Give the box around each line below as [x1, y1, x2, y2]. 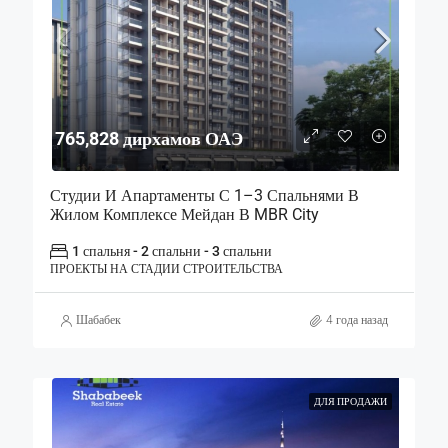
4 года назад [326, 313, 388, 327]
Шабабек [76, 313, 121, 327]
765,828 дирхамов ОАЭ [54, 128, 243, 149]
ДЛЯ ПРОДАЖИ [314, 396, 387, 407]
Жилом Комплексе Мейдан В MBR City [49, 205, 319, 224]
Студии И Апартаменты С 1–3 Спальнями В [49, 186, 359, 205]
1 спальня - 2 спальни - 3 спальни [71, 243, 272, 259]
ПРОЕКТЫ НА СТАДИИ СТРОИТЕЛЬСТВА [49, 262, 283, 276]
